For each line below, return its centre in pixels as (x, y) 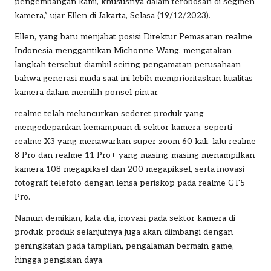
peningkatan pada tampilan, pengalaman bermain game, (124, 246)
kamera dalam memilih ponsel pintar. (87, 92)
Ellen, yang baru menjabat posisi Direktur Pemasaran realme (133, 37)
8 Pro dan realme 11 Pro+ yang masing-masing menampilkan (135, 155)
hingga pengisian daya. (59, 260)
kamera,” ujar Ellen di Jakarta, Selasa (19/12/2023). (113, 15)
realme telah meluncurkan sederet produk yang (109, 113)
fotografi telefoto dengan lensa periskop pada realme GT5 (130, 183)
